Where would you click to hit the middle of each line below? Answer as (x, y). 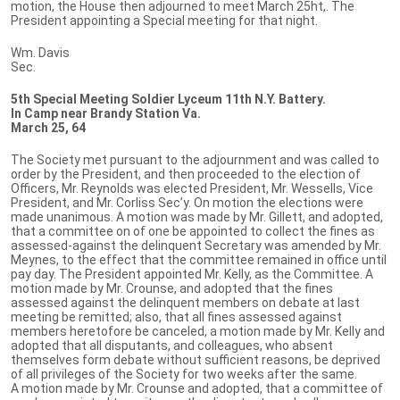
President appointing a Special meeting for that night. (164, 20)
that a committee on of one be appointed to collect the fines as (193, 231)
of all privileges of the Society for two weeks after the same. (184, 374)
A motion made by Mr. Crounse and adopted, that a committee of (197, 388)
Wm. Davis (40, 52)
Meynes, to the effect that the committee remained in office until (199, 259)
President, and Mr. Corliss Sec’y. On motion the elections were (187, 202)
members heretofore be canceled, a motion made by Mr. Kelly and (198, 331)
